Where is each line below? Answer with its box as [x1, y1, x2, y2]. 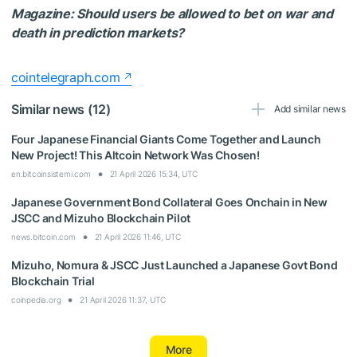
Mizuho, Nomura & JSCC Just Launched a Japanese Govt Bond [11, 258, 338, 273]
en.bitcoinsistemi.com [11, 169, 91, 179]
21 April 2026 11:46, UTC [94, 232, 181, 242]
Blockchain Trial [11, 274, 95, 288]
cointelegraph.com [11, 69, 120, 86]
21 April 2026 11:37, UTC [80, 295, 166, 305]
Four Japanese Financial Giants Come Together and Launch [11, 132, 321, 147]
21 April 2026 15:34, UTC [109, 169, 198, 179]
